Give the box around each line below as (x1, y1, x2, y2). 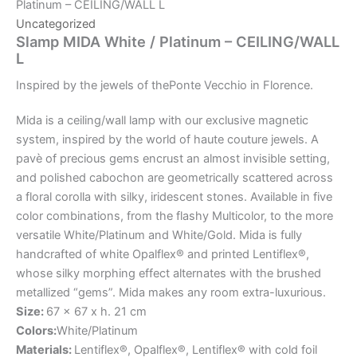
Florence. (263, 77, 313, 92)
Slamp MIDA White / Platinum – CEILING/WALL (16, 32, 339, 50)
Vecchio (204, 77, 247, 92)
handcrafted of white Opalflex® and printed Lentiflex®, (16, 246, 309, 261)
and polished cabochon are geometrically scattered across (16, 170, 333, 185)
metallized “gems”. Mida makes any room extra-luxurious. (16, 284, 326, 300)
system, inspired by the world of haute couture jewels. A (16, 131, 319, 147)
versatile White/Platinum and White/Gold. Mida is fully (16, 227, 302, 242)
